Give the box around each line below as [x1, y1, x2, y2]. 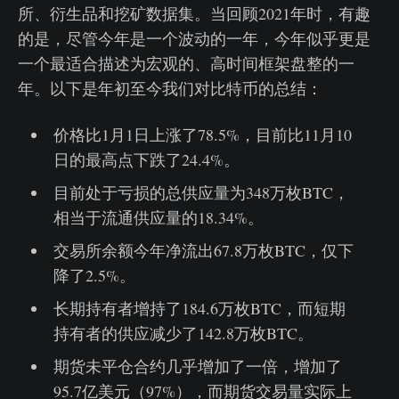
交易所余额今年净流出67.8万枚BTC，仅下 [53, 239, 354, 261]
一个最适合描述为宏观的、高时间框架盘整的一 [18, 52, 354, 74]
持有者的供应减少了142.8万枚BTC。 [53, 322, 313, 344]
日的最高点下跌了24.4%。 [53, 148, 240, 170]
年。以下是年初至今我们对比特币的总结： [18, 77, 322, 99]
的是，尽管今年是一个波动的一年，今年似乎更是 [18, 27, 370, 49]
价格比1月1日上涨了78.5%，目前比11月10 [53, 123, 352, 145]
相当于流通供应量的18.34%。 [53, 206, 264, 228]
